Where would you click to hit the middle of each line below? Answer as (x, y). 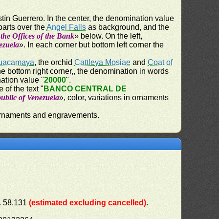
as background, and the (128, 27)
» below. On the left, (109, 36)
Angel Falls (66, 27)
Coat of (160, 62)
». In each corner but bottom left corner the (92, 45)
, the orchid (55, 62)
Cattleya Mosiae (103, 62)
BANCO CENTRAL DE (85, 89)
